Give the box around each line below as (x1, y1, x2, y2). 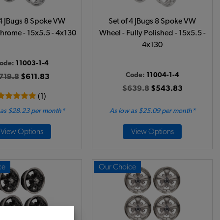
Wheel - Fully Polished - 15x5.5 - (99, 29, 206, 37)
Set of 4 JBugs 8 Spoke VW (109, 17, 196, 25)
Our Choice (99, 163, 136, 171)
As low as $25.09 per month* (109, 108, 195, 114)
